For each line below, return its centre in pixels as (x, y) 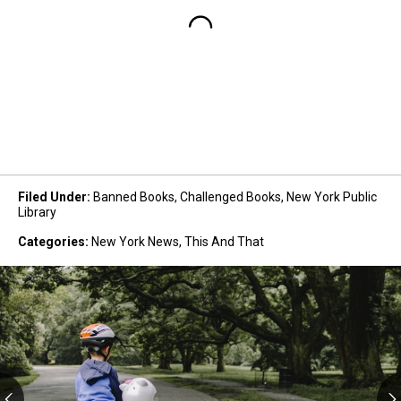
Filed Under (52, 196)
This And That (224, 241)
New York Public (332, 196)
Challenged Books (230, 196)
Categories (51, 241)
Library (37, 212)
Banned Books (134, 196)
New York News (135, 241)
